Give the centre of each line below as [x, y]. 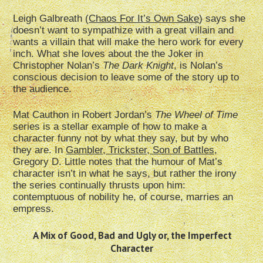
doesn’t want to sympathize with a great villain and [124, 31]
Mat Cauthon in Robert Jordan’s [84, 115]
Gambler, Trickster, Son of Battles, [142, 150]
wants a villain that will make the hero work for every [129, 42]
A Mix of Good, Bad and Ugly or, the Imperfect [132, 236]
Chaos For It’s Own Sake [144, 19]
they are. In [40, 150]
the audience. [43, 89]
